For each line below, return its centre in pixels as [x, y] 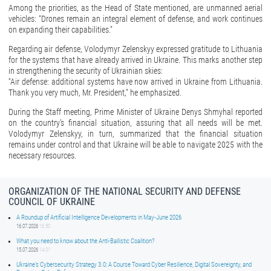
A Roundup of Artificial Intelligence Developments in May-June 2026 [99, 218]
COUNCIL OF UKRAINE [52, 202]
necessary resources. [42, 156]
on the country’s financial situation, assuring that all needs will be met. [135, 123]
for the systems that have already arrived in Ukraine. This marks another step [135, 60]
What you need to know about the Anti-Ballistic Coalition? [86, 241]
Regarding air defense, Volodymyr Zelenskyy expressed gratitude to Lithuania [135, 49]
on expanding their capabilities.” [60, 30]
